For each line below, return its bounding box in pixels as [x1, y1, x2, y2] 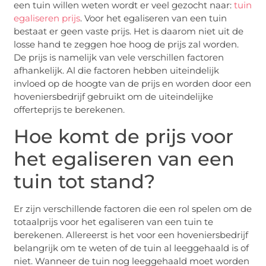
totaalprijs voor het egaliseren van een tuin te [14, 216, 214, 227]
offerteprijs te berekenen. [14, 104, 125, 116]
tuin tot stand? [14, 169, 156, 193]
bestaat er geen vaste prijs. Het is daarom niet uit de [14, 26, 244, 37]
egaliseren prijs [14, 12, 81, 24]
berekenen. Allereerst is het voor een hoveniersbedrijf [14, 229, 249, 240]
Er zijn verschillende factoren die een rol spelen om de [14, 202, 252, 214]
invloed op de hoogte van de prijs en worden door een [14, 78, 252, 90]
